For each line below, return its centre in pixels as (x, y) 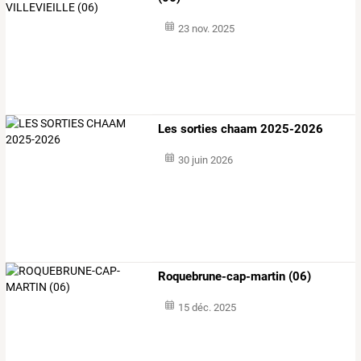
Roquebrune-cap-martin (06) (235, 276)
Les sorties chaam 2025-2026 (241, 129)
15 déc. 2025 (207, 307)
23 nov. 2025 (206, 29)
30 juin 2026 (205, 160)
